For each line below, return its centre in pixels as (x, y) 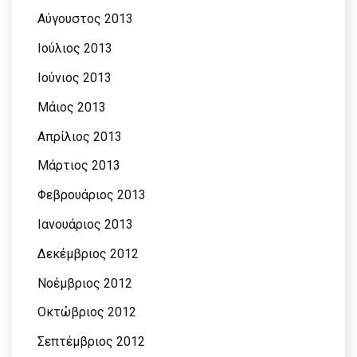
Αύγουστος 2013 (85, 19)
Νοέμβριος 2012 (85, 283)
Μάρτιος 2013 (79, 166)
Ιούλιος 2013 (75, 49)
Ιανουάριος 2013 (85, 224)
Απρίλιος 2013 (80, 136)
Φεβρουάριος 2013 (92, 195)
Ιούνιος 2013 (75, 77)
